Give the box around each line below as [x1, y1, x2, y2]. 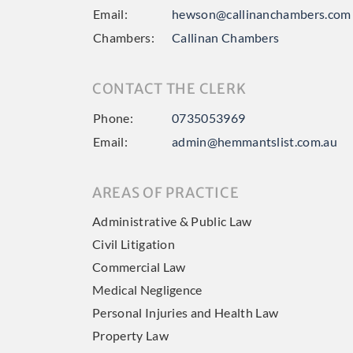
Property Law [92, 328, 169, 344]
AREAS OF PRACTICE [92, 184, 240, 203]
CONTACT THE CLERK [92, 80, 247, 98]
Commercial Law [92, 259, 186, 275]
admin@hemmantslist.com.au [172, 134, 337, 150]
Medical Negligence [92, 282, 203, 298]
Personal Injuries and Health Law [92, 305, 279, 321]
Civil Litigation [92, 236, 176, 252]
